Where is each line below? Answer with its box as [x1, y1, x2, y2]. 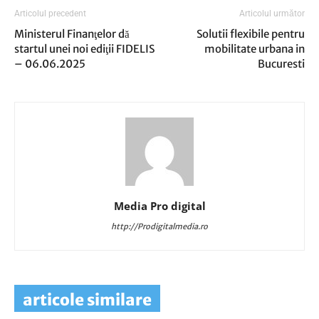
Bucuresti [258, 57, 305, 70]
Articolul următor [239, 9, 305, 19]
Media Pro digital [113, 199, 206, 213]
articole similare [23, 290, 152, 310]
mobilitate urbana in [204, 42, 305, 56]
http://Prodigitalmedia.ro [111, 221, 208, 231]
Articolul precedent [14, 9, 86, 19]
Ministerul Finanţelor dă [14, 27, 130, 41]
